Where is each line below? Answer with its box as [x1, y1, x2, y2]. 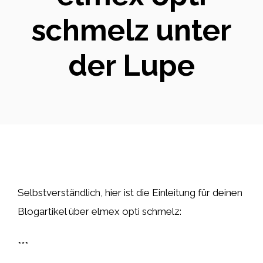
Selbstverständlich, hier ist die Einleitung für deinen [18, 187, 242, 198]
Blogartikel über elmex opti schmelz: [18, 205, 181, 217]
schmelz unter [32, 13, 231, 48]
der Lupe [68, 48, 195, 83]
